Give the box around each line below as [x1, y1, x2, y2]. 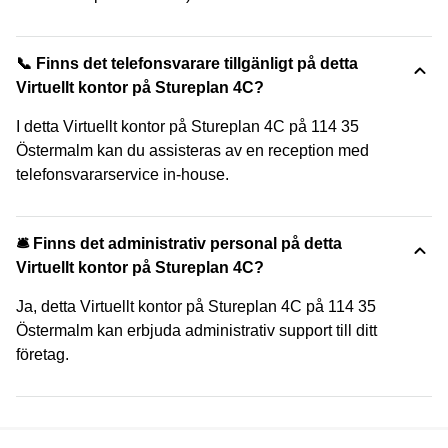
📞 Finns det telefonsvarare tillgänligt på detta [16, 54, 358, 72]
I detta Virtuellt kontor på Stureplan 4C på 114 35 [16, 117, 359, 135]
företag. [16, 345, 69, 363]
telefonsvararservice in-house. [16, 165, 229, 183]
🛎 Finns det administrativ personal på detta [16, 234, 342, 252]
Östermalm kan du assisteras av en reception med [16, 141, 369, 159]
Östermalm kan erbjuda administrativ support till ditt [16, 321, 377, 339]
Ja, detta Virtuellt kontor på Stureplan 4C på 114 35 [16, 297, 376, 315]
